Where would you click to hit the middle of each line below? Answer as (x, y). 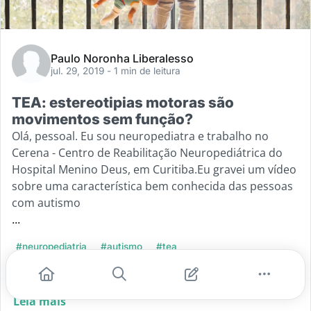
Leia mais (40, 301)
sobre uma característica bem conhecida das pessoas (152, 186)
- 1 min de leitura (144, 70)
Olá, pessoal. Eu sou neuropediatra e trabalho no (140, 136)
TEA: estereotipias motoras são (123, 102)
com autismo (46, 202)
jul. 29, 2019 (79, 70)
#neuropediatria (51, 246)
